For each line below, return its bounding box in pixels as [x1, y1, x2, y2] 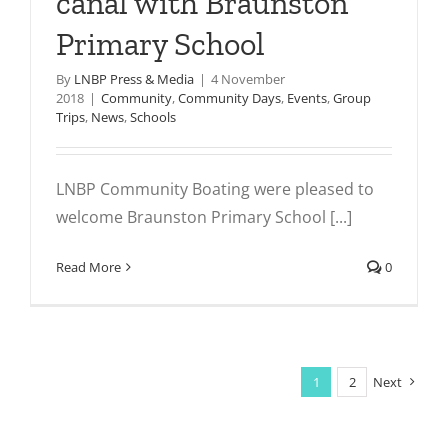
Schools [130, 107, 176, 126]
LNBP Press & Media [74, 69, 194, 88]
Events [287, 88, 327, 107]
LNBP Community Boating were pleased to [56, 177, 374, 200]
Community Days [178, 88, 281, 107]
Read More [56, 257, 121, 276]
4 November [211, 69, 285, 88]
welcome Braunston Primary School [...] [56, 205, 352, 228]
